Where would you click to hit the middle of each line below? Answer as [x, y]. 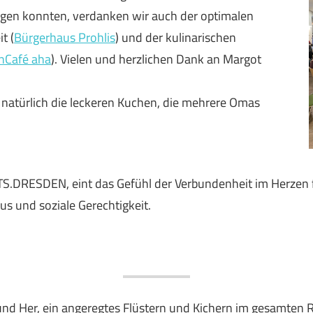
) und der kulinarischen [176, 38]
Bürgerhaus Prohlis [65, 38]
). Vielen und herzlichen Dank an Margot [156, 59]
